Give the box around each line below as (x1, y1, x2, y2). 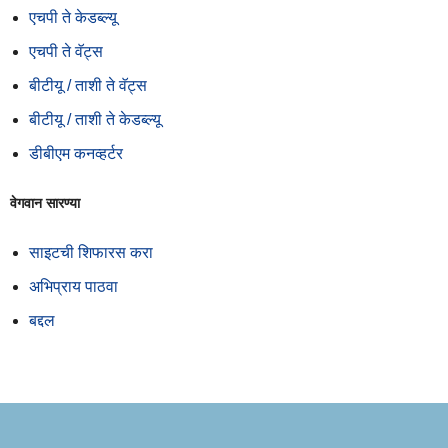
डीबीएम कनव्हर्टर (29, 144, 123, 162)
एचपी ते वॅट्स (29, 42, 103, 60)
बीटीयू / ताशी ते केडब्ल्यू (29, 110, 161, 128)
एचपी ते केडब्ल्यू (29, 8, 117, 26)
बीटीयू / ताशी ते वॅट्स (29, 76, 147, 94)
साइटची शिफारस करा (29, 243, 153, 261)
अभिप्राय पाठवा (29, 277, 118, 295)
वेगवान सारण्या (10, 194, 80, 211)
